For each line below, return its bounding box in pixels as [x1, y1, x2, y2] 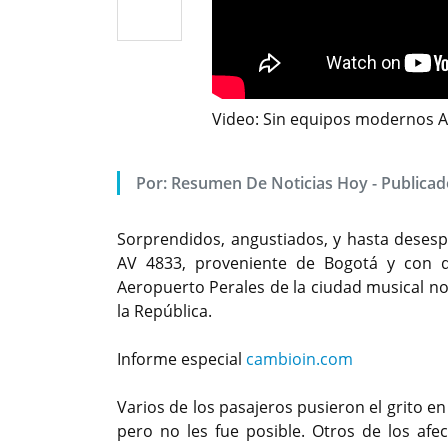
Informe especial [117, 348, 246, 371]
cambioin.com [246, 348, 353, 371]
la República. [117, 300, 212, 323]
